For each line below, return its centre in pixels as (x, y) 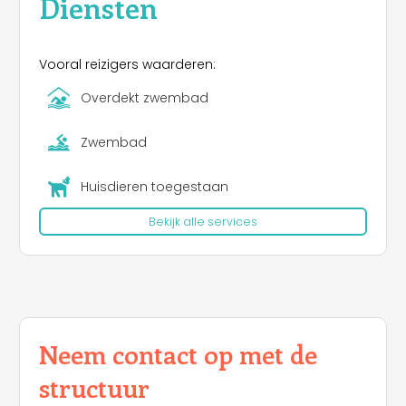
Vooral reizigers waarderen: (127, 64)
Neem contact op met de (178, 354)
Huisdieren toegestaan (154, 187)
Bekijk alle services (203, 221)
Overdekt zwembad (144, 98)
